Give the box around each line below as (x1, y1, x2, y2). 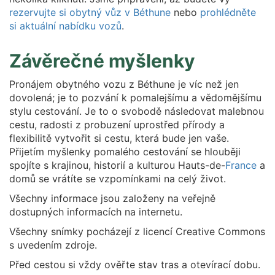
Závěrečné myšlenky (9, 50, 195, 72)
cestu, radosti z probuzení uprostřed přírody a (9, 118, 225, 131)
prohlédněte (200, 6, 256, 18)
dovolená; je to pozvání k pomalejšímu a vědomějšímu (9, 91, 261, 104)
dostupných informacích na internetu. (9, 206, 182, 218)
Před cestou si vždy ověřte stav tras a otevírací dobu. (9, 258, 260, 271)
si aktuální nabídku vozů (9, 20, 122, 32)
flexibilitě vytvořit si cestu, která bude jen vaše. (9, 132, 229, 144)
